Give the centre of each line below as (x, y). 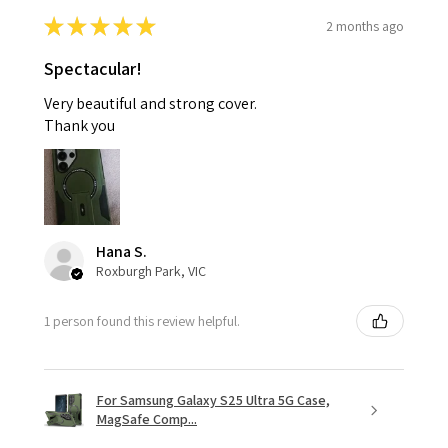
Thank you (79, 126)
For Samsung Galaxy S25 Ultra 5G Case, (213, 400)
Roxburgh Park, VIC (151, 271)
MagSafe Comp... (146, 419)
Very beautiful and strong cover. (150, 104)
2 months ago (365, 25)
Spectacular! (93, 69)
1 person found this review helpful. (142, 320)
